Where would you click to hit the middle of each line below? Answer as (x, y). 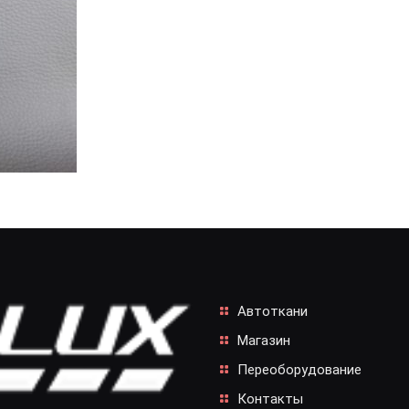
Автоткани (273, 311)
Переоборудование (299, 370)
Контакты (270, 399)
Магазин (264, 341)
